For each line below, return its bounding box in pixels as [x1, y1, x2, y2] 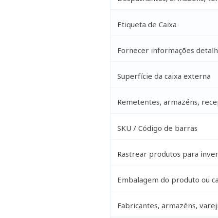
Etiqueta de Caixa [117, 19, 177, 29]
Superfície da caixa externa [117, 71, 211, 81]
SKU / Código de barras [117, 123, 198, 133]
